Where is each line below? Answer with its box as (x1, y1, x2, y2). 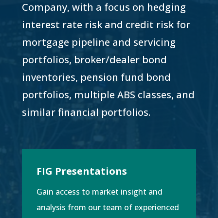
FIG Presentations (36, 164, 127, 178)
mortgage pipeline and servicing (21, 36, 176, 49)
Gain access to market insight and (36, 186, 163, 197)
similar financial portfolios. (21, 106, 150, 119)
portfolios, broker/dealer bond (21, 53, 167, 66)
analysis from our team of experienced (36, 202, 179, 213)
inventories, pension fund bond (21, 71, 171, 84)
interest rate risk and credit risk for (21, 18, 190, 31)
